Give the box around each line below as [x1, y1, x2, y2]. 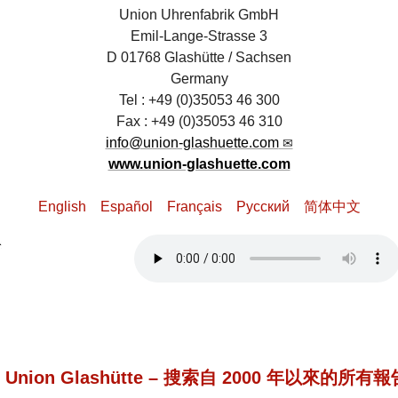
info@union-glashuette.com [105, 135, 279, 151]
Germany [170, 71, 228, 87]
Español [99, 199, 153, 215]
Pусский [235, 199, 290, 215]
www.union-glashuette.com [107, 156, 291, 172]
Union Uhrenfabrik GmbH [119, 7, 279, 23]
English [37, 199, 86, 215]
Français [166, 199, 222, 215]
